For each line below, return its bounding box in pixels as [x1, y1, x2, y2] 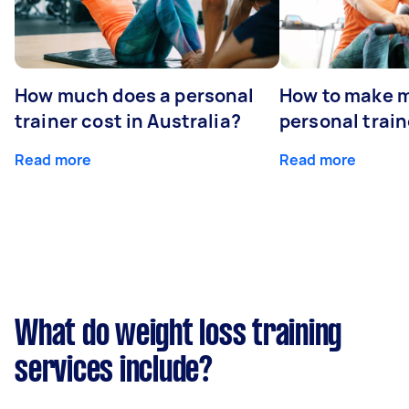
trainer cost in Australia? [15, 108, 241, 133]
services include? [15, 354, 213, 388]
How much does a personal [15, 82, 255, 108]
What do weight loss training [15, 318, 341, 351]
